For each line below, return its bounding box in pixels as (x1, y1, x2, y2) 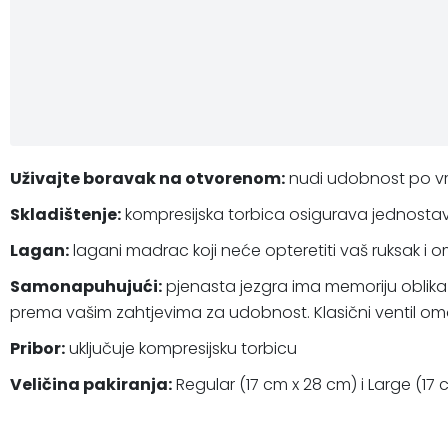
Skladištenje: (10, 203, 121, 227)
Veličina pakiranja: (10, 373, 172, 397)
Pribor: (10, 337, 65, 361)
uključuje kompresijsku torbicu (65, 337, 297, 361)
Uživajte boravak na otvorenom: (10, 167, 285, 191)
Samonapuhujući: (10, 275, 162, 299)
